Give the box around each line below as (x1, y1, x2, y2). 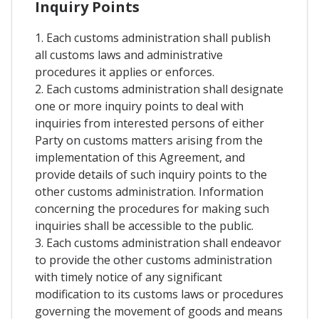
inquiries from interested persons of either (35, 115, 264, 131)
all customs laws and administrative (35, 46, 223, 63)
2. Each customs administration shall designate (35, 80, 283, 97)
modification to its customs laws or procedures (35, 286, 283, 302)
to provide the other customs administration (35, 251, 272, 268)
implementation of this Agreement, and (35, 149, 245, 165)
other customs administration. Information (35, 183, 263, 199)
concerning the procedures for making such (35, 200, 269, 216)
